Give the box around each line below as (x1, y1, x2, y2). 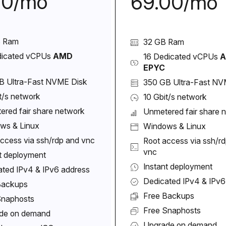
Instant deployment (143, 161, 213, 172)
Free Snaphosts (143, 205, 201, 215)
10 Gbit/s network (143, 92, 207, 102)
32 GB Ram (143, 37, 185, 47)
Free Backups (143, 191, 195, 201)
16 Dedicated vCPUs (143, 51, 220, 62)
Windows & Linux (143, 121, 206, 131)
